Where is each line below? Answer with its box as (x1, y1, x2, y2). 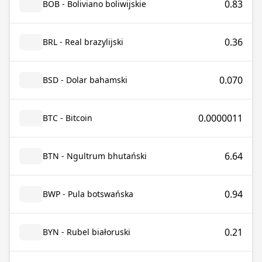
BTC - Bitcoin (43, 112, 92, 123)
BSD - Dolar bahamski (43, 74, 127, 85)
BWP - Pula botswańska (43, 188, 133, 199)
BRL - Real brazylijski (43, 36, 123, 47)
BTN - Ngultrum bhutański (43, 150, 147, 161)
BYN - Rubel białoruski (43, 226, 130, 237)
